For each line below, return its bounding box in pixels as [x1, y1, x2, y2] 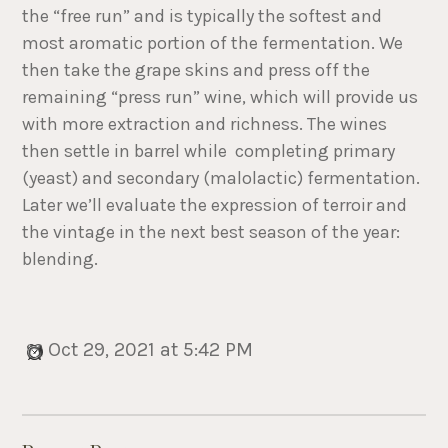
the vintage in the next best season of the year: [22, 221, 401, 244]
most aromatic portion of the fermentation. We [22, 32, 404, 55]
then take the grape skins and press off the [22, 59, 371, 82]
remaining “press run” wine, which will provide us [22, 86, 419, 109]
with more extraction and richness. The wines [22, 113, 388, 136]
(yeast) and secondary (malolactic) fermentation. [22, 167, 421, 190]
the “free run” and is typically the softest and [22, 5, 383, 28]
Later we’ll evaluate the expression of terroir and [22, 194, 408, 217]
